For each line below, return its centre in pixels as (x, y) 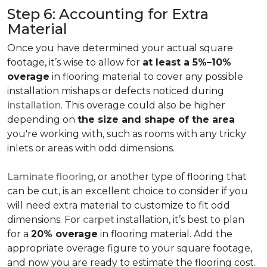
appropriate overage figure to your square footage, (130, 248)
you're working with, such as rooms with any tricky (127, 134)
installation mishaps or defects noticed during (116, 91)
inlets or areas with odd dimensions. (91, 148)
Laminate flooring (50, 177)
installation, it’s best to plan (179, 220)
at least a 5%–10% (187, 62)
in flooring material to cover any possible (146, 77)
